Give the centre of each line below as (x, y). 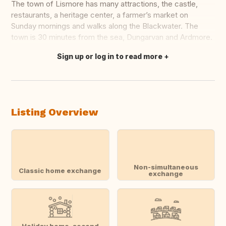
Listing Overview (54, 112)
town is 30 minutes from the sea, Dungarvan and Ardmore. (112, 37)
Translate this (42, 62)
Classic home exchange (60, 170)
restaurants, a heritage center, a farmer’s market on (100, 15)
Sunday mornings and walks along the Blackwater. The (105, 26)
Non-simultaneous (166, 167)
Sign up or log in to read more (110, 56)
